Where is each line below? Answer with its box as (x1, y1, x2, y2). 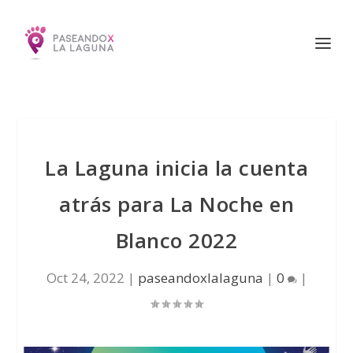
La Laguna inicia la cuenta (45, 154, 308, 182)
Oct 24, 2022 (46, 269, 124, 287)
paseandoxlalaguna (137, 269, 263, 287)
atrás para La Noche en (59, 190, 294, 218)
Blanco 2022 (115, 226, 238, 255)
